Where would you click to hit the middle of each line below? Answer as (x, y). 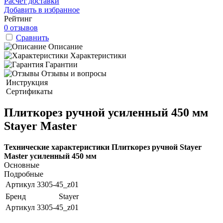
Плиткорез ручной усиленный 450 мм (106, 112)
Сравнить (32, 37)
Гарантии (61, 64)
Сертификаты (29, 91)
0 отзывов (21, 27)
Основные (22, 165)
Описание (65, 46)
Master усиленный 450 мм (50, 156)
